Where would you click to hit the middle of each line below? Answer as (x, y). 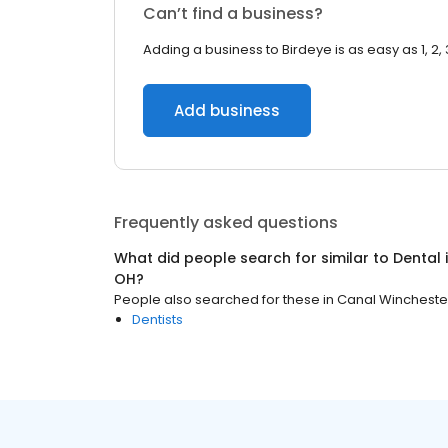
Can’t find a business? (233, 13)
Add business (227, 110)
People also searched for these (217, 299)
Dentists (157, 319)
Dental (417, 258)
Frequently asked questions (226, 222)
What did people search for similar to (253, 258)
